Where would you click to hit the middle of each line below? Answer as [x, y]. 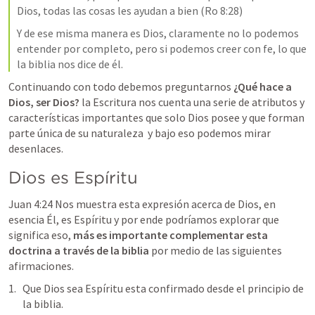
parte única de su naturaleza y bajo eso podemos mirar [140, 133]
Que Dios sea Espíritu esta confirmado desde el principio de [163, 288]
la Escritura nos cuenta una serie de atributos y [193, 102]
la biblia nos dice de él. [71, 64]
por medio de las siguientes [216, 250]
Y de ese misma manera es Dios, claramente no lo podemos [158, 33]
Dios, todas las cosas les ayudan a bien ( [111, 11]
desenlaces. [37, 148]
